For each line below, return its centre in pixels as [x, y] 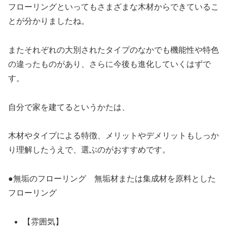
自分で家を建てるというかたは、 [69, 107]
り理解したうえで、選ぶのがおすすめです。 [89, 150]
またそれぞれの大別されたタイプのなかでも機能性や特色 [113, 50]
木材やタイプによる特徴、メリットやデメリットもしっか [113, 136]
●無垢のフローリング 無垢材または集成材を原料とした [112, 179]
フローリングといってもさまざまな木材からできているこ [113, 7]
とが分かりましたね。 [49, 21]
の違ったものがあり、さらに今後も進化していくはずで [109, 64]
